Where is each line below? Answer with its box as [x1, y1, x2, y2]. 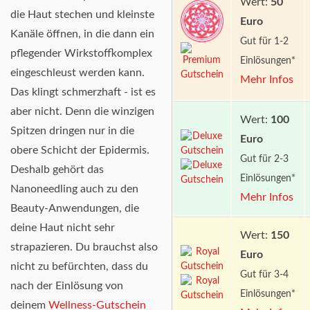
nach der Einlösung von [10, 280, 123, 292]
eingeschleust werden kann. [10, 67, 145, 79]
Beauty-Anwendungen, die [10, 203, 139, 215]
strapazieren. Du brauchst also [10, 241, 158, 253]
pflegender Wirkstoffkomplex [10, 48, 152, 60]
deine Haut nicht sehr [10, 222, 115, 234]
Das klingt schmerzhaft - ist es [10, 86, 156, 98]
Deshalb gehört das [10, 164, 104, 176]
